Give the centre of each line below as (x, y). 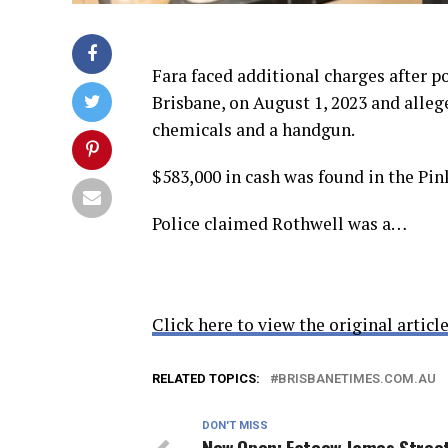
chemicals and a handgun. (253, 129)
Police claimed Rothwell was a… (279, 223)
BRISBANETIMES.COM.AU (357, 378)
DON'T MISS (235, 425)
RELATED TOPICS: (206, 378)
